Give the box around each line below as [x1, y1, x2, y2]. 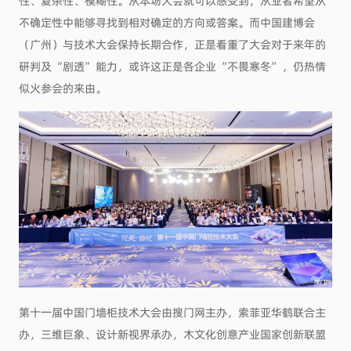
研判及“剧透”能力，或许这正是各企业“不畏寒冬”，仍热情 [18, 57, 326, 74]
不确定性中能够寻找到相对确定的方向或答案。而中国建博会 [18, 13, 315, 30]
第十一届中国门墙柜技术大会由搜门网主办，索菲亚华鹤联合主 [18, 303, 326, 320]
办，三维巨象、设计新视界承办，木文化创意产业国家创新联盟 [18, 325, 326, 342]
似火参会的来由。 [18, 79, 107, 96]
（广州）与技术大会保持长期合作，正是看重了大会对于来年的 [18, 35, 326, 52]
